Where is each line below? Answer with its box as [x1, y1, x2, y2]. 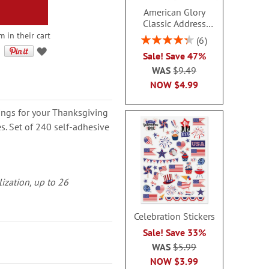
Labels [160, 29, 188, 41]
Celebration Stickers [133, 210, 215, 222]
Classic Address [142, 17, 206, 29]
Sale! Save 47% [142, 50, 206, 62]
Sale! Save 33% [142, 226, 206, 238]
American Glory [143, 6, 205, 18]
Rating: [141, 32, 167, 44]
